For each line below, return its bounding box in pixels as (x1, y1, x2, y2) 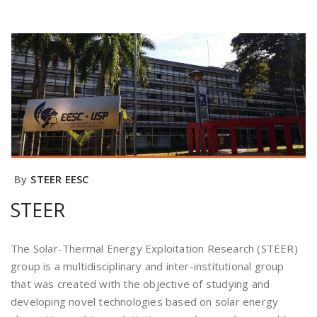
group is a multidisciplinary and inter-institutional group (11, 259, 284, 274)
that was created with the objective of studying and (11, 277, 270, 292)
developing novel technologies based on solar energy (11, 294, 279, 309)
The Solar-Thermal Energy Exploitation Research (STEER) (11, 241, 298, 256)
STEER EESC (30, 172, 89, 187)
